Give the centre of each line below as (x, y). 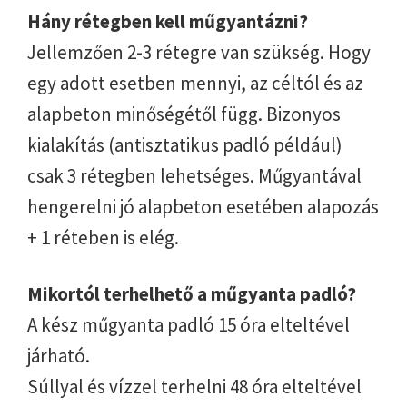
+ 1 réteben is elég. (103, 237)
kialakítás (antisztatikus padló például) (185, 144)
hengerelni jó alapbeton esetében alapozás (203, 206)
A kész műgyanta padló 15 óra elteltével (189, 324)
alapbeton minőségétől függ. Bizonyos (184, 114)
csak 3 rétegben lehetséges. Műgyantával (194, 175)
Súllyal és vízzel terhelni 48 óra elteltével (194, 386)
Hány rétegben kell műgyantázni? (168, 21)
